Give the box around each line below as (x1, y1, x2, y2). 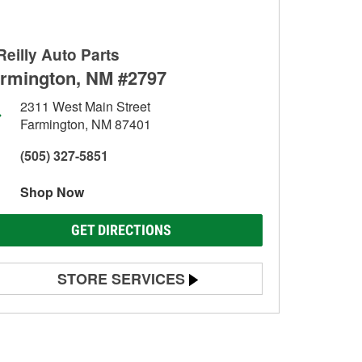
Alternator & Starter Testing (29, 333, 168, 349)
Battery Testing (29, 305, 106, 321)
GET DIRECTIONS (71, 221, 171, 238)
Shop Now (20, 183, 84, 201)
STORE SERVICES (57, 268, 185, 289)
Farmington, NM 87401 (20, 115, 151, 133)
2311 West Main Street (20, 97, 150, 116)
